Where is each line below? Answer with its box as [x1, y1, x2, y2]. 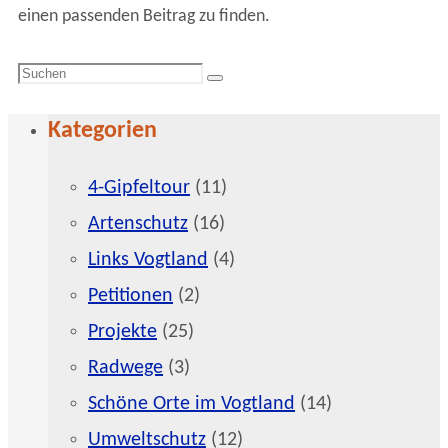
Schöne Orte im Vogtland [88, 394, 295, 415]
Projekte [88, 322, 157, 343]
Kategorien [48, 119, 157, 144]
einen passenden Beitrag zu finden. [18, 7, 270, 27]
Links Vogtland [88, 250, 208, 271]
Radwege [88, 358, 163, 379]
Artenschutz [88, 214, 188, 235]
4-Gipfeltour [88, 178, 190, 199]
